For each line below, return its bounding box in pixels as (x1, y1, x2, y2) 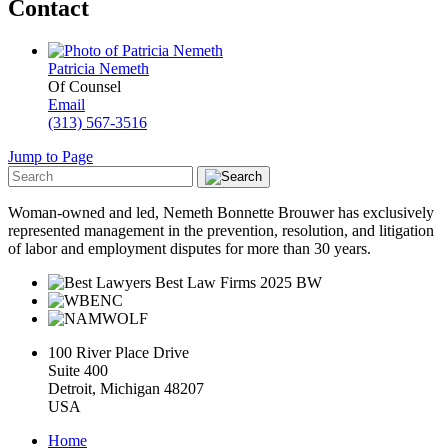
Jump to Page (8, 148, 93, 166)
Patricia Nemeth (48, 60, 149, 78)
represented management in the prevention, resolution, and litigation (8, 222, 434, 240)
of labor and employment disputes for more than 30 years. (8, 240, 371, 258)
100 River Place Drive (48, 344, 189, 362)
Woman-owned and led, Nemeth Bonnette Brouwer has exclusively (8, 204, 434, 222)
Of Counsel (48, 78, 121, 96)
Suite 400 (48, 362, 108, 380)
